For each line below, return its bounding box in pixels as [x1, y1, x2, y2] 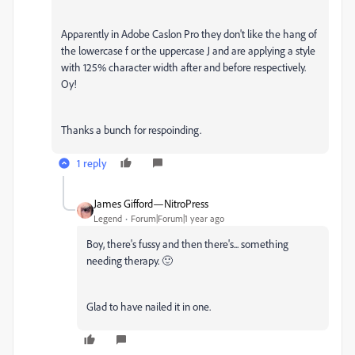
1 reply [77, 156, 107, 170]
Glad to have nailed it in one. [86, 300, 211, 313]
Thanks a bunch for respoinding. [61, 123, 201, 136]
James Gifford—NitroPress [94, 197, 208, 210]
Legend [94, 212, 122, 224]
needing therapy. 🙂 [86, 254, 173, 267]
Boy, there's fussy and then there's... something [86, 237, 288, 250]
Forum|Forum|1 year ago [131, 212, 224, 224]
